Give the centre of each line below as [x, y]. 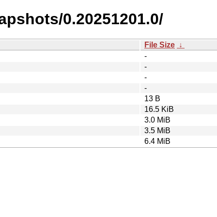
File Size [160, 45]
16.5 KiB [159, 109]
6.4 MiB [157, 141]
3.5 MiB [157, 130]
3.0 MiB [157, 120]
